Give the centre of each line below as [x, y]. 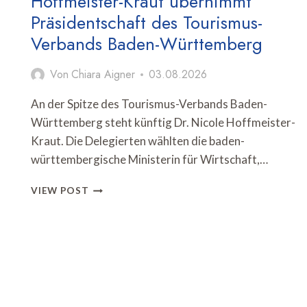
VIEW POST [60, 191]
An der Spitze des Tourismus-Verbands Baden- [149, 104]
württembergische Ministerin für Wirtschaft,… [150, 160]
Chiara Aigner [103, 75]
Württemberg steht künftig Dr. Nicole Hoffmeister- [163, 123]
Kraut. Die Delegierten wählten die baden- [138, 141]
